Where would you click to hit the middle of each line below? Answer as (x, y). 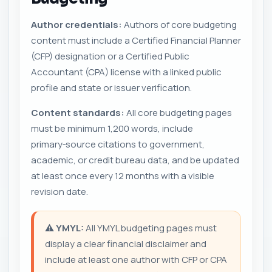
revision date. (59, 191)
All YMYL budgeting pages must (150, 228)
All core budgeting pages (178, 112)
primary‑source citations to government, (118, 144)
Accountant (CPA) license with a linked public (126, 72)
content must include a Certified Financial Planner (136, 40)
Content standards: (78, 112)
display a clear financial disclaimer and (126, 243)
